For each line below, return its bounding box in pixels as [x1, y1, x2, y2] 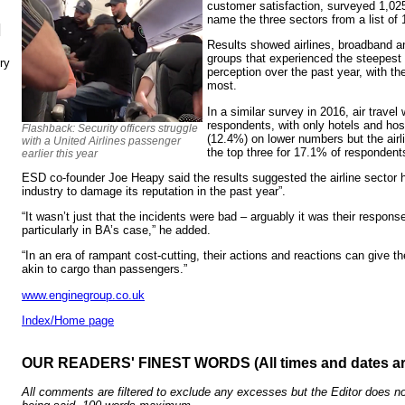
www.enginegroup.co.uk [22, 287, 145, 302]
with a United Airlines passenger [22, 134, 181, 147]
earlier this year [22, 146, 98, 160]
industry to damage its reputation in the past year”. [22, 184, 286, 198]
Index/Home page [22, 314, 114, 328]
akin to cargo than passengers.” [22, 262, 187, 277]
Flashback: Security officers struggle [22, 121, 198, 135]
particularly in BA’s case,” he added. [22, 223, 211, 238]
